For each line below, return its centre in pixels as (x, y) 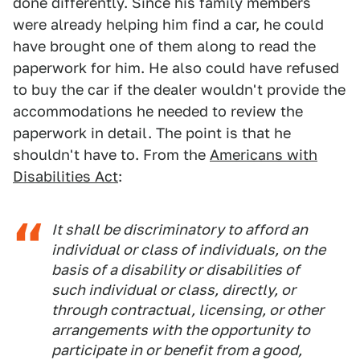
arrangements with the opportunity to (181, 330)
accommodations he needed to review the (158, 112)
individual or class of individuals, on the (188, 250)
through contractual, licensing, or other (188, 310)
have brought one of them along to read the (164, 47)
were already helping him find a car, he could (168, 25)
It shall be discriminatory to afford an (180, 230)
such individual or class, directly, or (174, 290)
